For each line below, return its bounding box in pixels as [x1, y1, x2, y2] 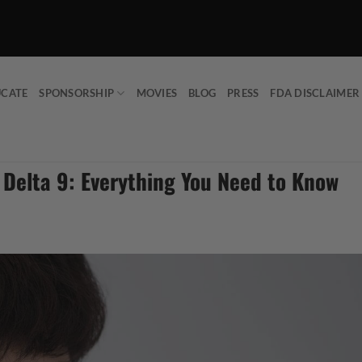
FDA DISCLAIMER [270, 86, 360, 99]
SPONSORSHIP [39, 86, 115, 99]
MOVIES [136, 86, 178, 99]
